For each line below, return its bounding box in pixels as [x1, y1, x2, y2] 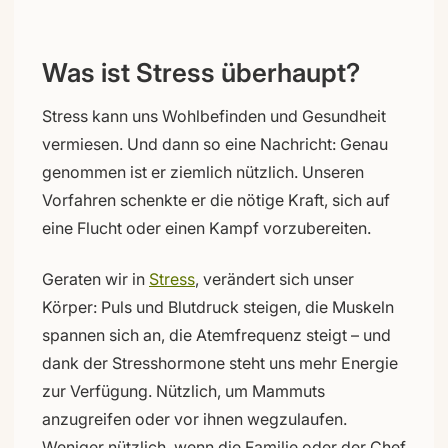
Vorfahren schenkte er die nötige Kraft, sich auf [42, 189, 390, 210]
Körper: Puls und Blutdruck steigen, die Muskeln [42, 296, 394, 317]
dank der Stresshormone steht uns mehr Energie [42, 352, 398, 373]
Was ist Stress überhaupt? [42, 56, 360, 88]
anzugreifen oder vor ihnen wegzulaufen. [42, 408, 347, 429]
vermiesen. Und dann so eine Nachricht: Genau [42, 133, 388, 154]
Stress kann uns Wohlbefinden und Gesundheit [42, 105, 386, 126]
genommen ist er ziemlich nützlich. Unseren [42, 161, 364, 182]
